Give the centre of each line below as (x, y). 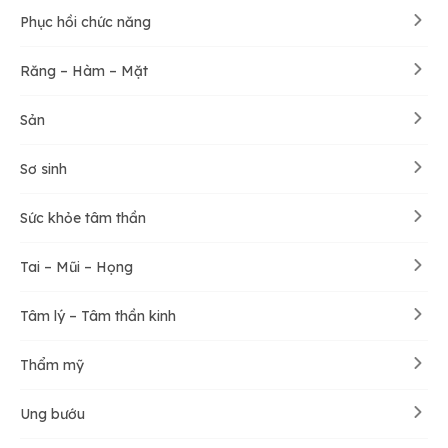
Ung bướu (52, 413)
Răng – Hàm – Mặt (84, 70)
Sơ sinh (43, 168)
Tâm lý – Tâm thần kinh (98, 315)
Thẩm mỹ (52, 364)
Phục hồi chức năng (85, 21)
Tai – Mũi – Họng (76, 266)
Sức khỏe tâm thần (83, 217)
